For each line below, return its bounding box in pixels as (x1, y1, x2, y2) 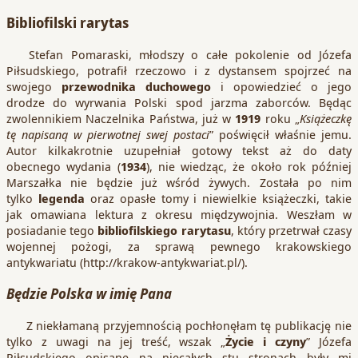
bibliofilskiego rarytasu (97, 221, 231, 238)
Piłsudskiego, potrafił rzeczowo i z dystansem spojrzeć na (6, 62, 352, 78)
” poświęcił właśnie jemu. (209, 125, 352, 142)
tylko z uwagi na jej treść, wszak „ (6, 332, 226, 349)
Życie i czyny (225, 332, 307, 349)
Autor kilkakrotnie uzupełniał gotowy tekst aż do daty (6, 141, 352, 158)
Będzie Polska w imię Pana (6, 284, 172, 304)
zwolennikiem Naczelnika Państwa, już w (6, 109, 236, 126)
